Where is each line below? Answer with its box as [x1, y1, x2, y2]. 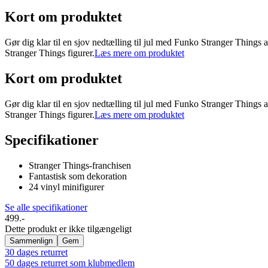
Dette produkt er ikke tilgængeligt [5, 223, 132, 234]
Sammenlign [10, 236, 53, 245]
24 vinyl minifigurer [29, 181, 104, 192]
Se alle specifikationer [5, 202, 87, 212]
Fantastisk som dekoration [29, 170, 127, 181]
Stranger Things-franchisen [29, 160, 131, 170]
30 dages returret [5, 246, 68, 257]
